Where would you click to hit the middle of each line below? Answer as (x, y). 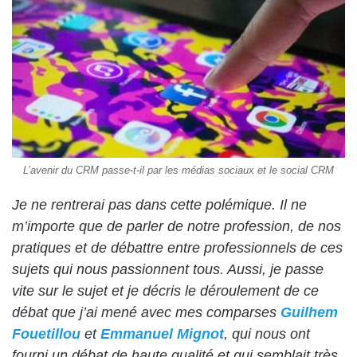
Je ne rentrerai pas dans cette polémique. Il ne (159, 205)
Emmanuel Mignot (162, 334)
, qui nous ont (267, 334)
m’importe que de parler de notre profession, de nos (177, 227)
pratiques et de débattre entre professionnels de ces (177, 248)
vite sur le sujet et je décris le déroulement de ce (165, 291)
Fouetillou (46, 334)
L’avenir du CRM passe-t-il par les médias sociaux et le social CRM (178, 171)
